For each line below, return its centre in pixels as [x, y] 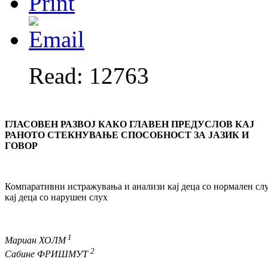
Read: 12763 [89, 76]
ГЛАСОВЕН [31, 124]
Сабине [21, 254]
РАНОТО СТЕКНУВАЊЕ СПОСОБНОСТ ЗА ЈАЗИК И [127, 135]
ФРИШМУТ [63, 254]
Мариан [22, 240]
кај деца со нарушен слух [56, 197]
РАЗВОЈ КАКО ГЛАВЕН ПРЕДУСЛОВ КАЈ [157, 124]
